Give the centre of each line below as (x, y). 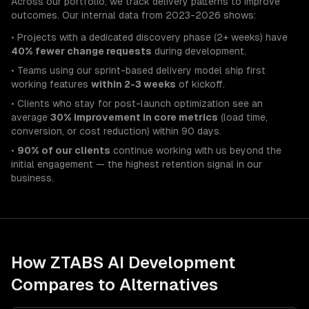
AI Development (171, 262)
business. (32, 178)
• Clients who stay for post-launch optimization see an (137, 103)
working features (51, 84)
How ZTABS (59, 262)
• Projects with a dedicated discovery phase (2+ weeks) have (149, 37)
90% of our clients (64, 150)
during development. (199, 51)
